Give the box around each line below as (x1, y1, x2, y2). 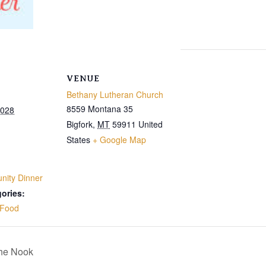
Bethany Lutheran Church (66, 88, 163, 101)
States (66, 134, 90, 146)
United (138, 118, 163, 131)
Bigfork (66, 118, 93, 131)
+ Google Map (93, 134, 146, 146)
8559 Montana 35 (66, 103, 133, 115)
